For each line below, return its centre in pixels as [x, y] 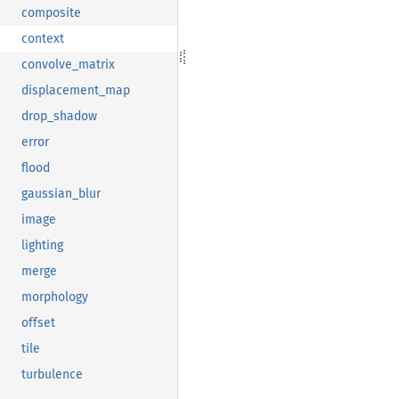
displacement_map [76, 91]
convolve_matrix [68, 65]
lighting [42, 246]
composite [51, 13]
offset [38, 323]
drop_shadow [59, 117]
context [43, 39]
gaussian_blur [61, 194]
